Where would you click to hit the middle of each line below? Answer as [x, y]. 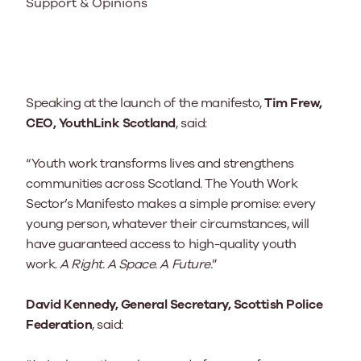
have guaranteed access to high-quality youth [161, 244]
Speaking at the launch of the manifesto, [145, 103]
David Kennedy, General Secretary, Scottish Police [174, 304]
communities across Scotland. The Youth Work [162, 183]
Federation [59, 324]
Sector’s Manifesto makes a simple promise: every [171, 203]
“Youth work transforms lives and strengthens [160, 163]
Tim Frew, [294, 103]
